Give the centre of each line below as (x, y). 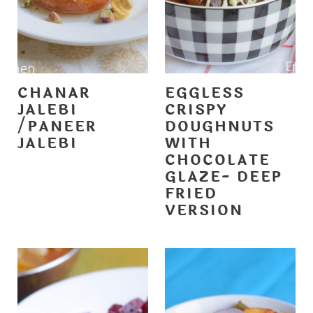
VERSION (204, 210)
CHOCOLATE (218, 160)
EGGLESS (205, 93)
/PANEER (57, 126)
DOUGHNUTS (220, 126)
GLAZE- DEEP (224, 177)
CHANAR (54, 93)
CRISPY (196, 110)
